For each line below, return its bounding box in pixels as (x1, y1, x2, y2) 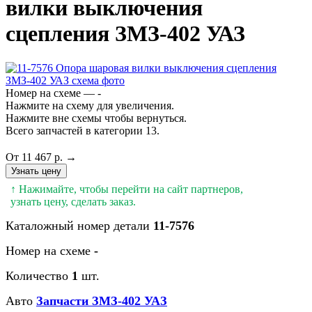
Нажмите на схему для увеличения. (6, 99, 174, 111)
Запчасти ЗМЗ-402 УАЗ (36, 293, 167, 308)
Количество (6, 268, 72, 283)
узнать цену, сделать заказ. (10, 195, 136, 208)
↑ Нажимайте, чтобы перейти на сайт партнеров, (10, 182, 243, 195)
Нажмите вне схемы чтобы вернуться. (6, 111, 187, 124)
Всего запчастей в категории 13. (6, 124, 159, 136)
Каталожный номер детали (6, 218, 153, 233)
